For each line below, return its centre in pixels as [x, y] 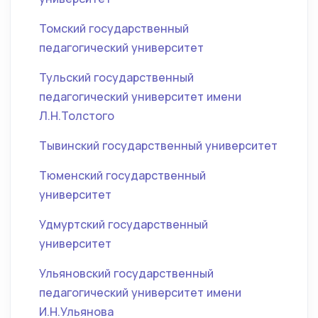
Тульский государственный [116, 77]
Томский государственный [114, 28]
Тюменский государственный [122, 175]
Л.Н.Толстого [77, 116]
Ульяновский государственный [126, 273]
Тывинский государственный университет [158, 146]
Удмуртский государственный [124, 224]
